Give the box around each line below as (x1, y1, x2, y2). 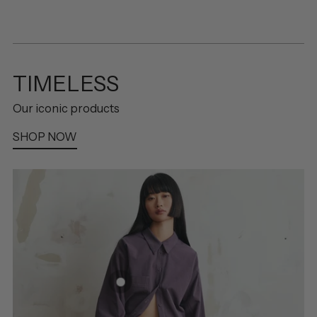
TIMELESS (13, 70, 119, 98)
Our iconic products (13, 101, 120, 116)
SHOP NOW (13, 129, 77, 144)
